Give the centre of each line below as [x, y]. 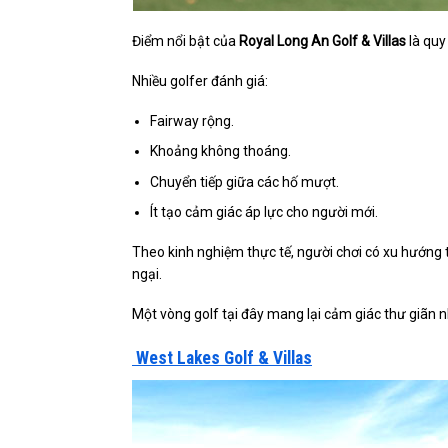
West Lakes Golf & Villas [222, 357]
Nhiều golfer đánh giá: [200, 80]
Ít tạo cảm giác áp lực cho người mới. [264, 212]
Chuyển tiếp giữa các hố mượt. [245, 181]
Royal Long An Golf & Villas [322, 40]
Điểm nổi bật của [185, 40]
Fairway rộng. [192, 120]
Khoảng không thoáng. [221, 151]
